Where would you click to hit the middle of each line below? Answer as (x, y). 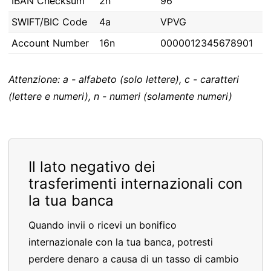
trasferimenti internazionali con (135, 184)
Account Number (50, 43)
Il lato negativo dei (92, 167)
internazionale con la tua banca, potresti (121, 242)
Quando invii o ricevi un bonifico (103, 225)
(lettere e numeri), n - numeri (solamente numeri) (120, 96)
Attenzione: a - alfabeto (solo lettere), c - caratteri (124, 79)
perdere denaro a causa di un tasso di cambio (134, 259)
